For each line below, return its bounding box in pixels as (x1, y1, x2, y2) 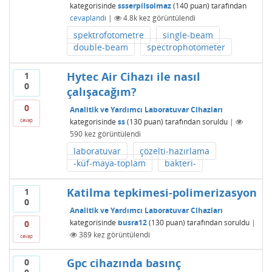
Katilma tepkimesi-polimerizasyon (66, 185, 257, 200)
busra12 (117, 217, 147, 228)
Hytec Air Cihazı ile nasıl (66, 69, 200, 84)
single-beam (162, 29, 213, 41)
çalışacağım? (66, 84, 137, 99)
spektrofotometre (73, 29, 144, 41)
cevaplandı (69, 12, 106, 23)
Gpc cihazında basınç (66, 256, 181, 270)
